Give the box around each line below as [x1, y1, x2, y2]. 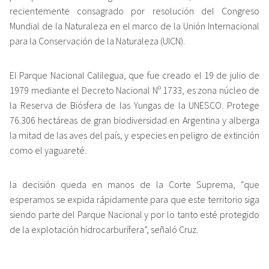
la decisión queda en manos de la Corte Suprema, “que [10, 178, 259, 191]
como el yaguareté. [10, 144, 86, 157]
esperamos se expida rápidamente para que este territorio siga [10, 193, 259, 206]
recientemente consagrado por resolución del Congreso [10, 5, 259, 17]
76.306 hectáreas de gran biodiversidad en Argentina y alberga [10, 114, 259, 127]
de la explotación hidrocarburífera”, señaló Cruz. [10, 223, 198, 236]
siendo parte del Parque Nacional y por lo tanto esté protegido [10, 208, 259, 221]
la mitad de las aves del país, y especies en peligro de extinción [10, 129, 259, 142]
